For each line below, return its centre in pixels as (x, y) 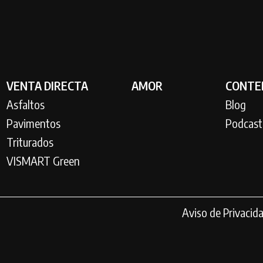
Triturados (30, 142)
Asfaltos (25, 104)
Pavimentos (33, 123)
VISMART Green (43, 161)
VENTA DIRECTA (47, 85)
